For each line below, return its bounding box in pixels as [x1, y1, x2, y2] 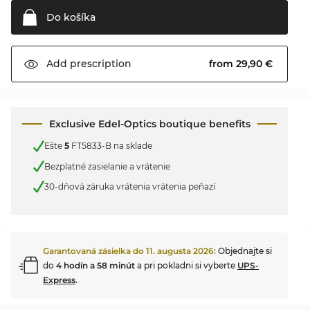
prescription [67, 57, 131, 71]
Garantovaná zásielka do [43, 245, 146, 256]
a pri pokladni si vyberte [135, 259, 237, 271]
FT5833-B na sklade [69, 140, 152, 152]
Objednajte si [218, 245, 272, 256]
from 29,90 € [209, 57, 275, 70]
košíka [61, 10, 95, 24]
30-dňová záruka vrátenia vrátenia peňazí [44, 181, 215, 192]
